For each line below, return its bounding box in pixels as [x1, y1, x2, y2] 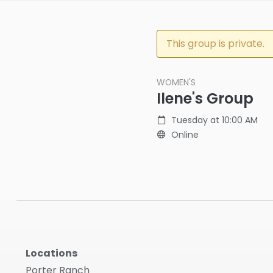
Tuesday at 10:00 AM [171, 114, 258, 126]
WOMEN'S [157, 76, 196, 88]
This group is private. [166, 37, 264, 51]
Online [171, 129, 199, 141]
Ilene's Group [157, 88, 253, 108]
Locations [26, 246, 77, 260]
